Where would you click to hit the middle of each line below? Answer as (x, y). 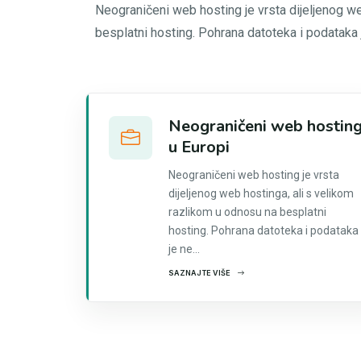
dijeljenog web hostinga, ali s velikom (261, 193)
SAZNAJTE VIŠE (199, 273)
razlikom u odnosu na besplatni (247, 212)
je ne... (184, 249)
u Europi (199, 147)
